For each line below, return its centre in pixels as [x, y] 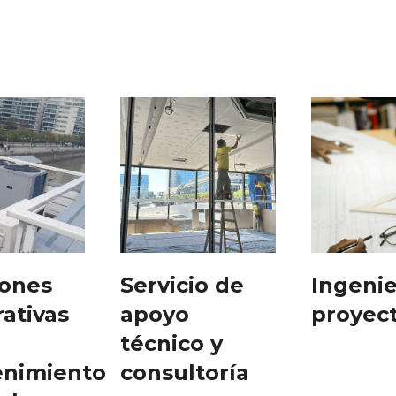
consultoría [185, 373]
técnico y [171, 344]
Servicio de [182, 286]
